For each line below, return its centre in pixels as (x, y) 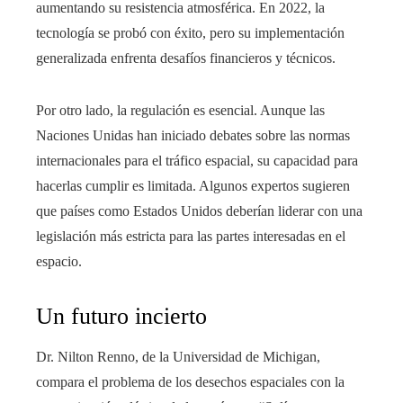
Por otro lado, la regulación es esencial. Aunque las (180, 111)
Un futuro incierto (121, 317)
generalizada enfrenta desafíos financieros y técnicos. (186, 58)
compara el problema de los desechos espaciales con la (190, 382)
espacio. (59, 262)
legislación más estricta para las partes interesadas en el (191, 237)
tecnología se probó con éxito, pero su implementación (190, 33)
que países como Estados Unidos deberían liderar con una (199, 211)
